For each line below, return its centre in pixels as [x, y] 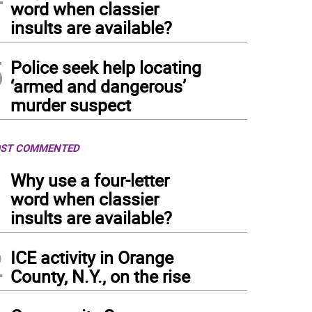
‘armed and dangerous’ [98, 86]
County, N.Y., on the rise [100, 276]
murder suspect [71, 105]
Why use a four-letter [90, 180]
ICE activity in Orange [92, 257]
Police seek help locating [106, 67]
